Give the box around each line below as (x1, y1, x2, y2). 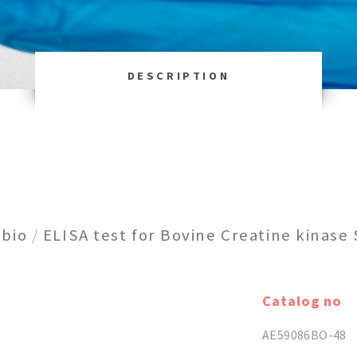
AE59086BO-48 (262, 327, 347, 343)
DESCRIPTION (127, 69, 230, 84)
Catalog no (262, 292, 343, 311)
